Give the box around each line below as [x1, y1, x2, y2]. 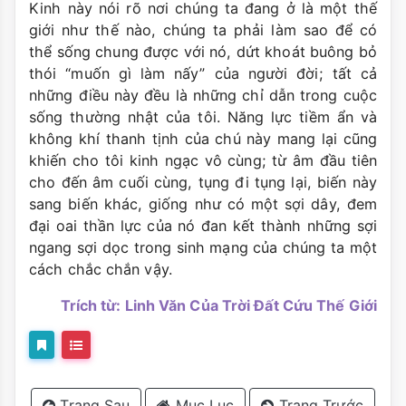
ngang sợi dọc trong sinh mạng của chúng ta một [29, 238, 377, 257]
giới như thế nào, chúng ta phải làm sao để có [29, 21, 377, 40]
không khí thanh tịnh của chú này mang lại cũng [29, 130, 377, 149]
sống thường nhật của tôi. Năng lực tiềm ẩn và [29, 108, 377, 127]
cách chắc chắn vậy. [29, 260, 172, 279]
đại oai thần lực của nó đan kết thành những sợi [29, 217, 377, 236]
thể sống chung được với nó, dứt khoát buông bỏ [29, 43, 377, 62]
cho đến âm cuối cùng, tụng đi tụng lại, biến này [29, 173, 377, 192]
